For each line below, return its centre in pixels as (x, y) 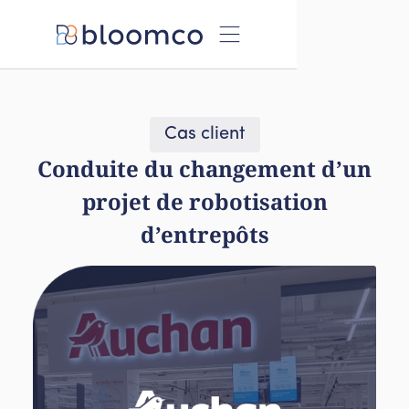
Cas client (204, 134)
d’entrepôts (204, 234)
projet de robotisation (204, 201)
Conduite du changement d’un (204, 168)
